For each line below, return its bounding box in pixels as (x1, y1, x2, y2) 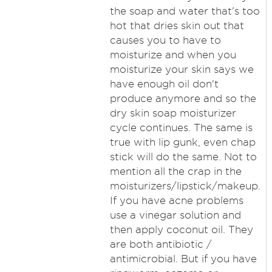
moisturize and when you (109, 49, 236, 60)
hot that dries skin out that (109, 20, 244, 31)
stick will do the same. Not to (109, 151, 257, 162)
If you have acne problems (109, 195, 243, 206)
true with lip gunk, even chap (109, 137, 256, 148)
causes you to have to (109, 35, 221, 46)
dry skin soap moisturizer (109, 107, 236, 118)
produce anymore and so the (109, 93, 256, 104)
